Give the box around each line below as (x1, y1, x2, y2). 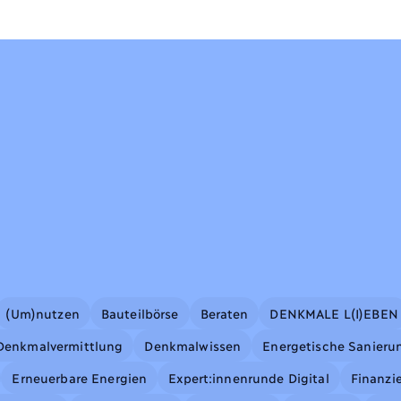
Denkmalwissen (144, 337, 242, 353)
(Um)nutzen (5, 304, 80, 320)
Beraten (200, 304, 249, 320)
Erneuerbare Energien (12, 369, 148, 385)
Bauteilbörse (100, 304, 179, 320)
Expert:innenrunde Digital (168, 369, 329, 385)
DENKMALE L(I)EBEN (269, 304, 398, 320)
